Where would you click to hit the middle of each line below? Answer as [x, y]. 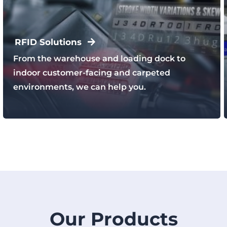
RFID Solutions [48, 42]
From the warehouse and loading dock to [99, 59]
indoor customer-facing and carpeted [91, 73]
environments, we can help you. [79, 87]
